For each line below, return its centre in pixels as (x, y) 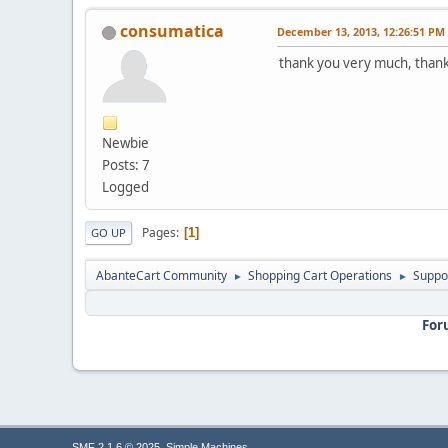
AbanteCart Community (161, 276)
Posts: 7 (126, 165)
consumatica (172, 31)
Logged (125, 187)
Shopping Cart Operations (320, 276)
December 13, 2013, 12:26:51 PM (361, 32)
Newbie (125, 143)
